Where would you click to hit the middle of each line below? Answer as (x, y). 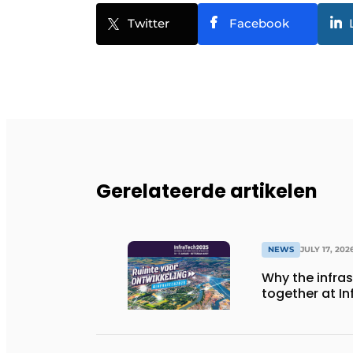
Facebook (259, 24)
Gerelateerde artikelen (207, 191)
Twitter (149, 24)
